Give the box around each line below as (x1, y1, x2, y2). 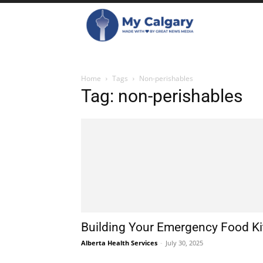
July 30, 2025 (166, 238, 203, 247)
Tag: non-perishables (81, 86, 242, 106)
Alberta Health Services (81, 238, 157, 247)
